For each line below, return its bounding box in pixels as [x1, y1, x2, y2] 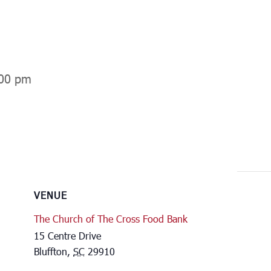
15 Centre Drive [34, 229, 101, 242]
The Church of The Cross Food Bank [34, 212, 188, 225]
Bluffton [34, 244, 67, 258]
